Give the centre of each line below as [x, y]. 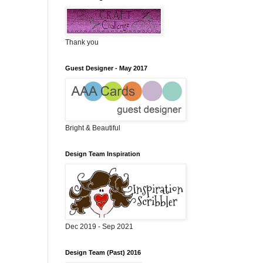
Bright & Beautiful [93, 128]
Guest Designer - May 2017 [106, 68]
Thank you [82, 42]
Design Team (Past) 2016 [103, 252]
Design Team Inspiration [103, 154]
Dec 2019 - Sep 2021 [99, 227]
